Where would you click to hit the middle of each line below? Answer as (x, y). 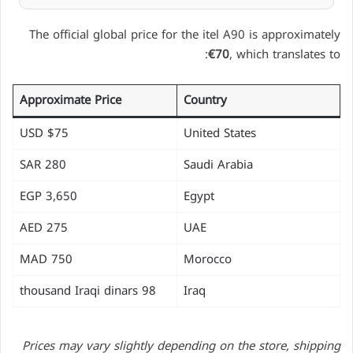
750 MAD (61, 259)
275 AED (57, 227)
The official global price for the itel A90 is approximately (185, 34)
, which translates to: (285, 54)
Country (205, 100)
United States (219, 133)
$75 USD (58, 133)
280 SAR (55, 164)
